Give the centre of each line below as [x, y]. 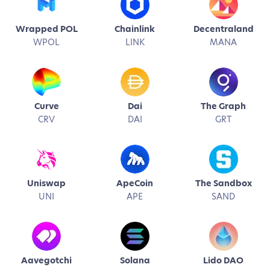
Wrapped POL [46, 29]
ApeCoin [135, 183]
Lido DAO [224, 260]
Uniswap [47, 183]
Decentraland [223, 29]
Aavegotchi [47, 260]
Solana [135, 260]
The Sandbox [223, 183]
